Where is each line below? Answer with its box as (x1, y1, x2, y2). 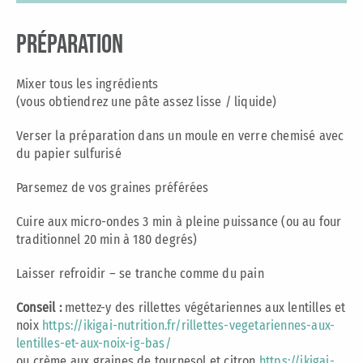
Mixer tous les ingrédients (15, 75, 159, 92)
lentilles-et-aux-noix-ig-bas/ (15, 335, 171, 351)
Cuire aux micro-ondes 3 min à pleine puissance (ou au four (15, 213, 342, 229)
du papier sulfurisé (15, 145, 122, 161)
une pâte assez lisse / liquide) (111, 93, 277, 109)
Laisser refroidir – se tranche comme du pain (15, 265, 264, 281)
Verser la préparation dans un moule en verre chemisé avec (15, 127, 344, 143)
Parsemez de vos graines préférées (15, 179, 209, 195)
